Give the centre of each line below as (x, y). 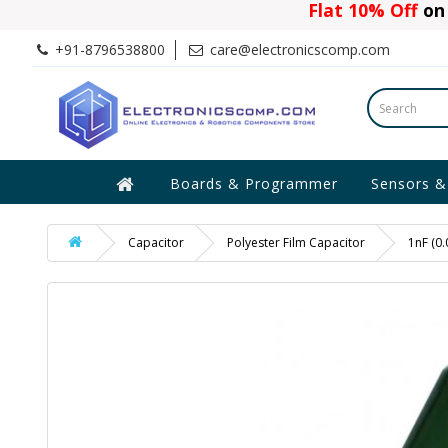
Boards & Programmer (254, 183)
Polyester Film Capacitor (296, 242)
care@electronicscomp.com (298, 49)
